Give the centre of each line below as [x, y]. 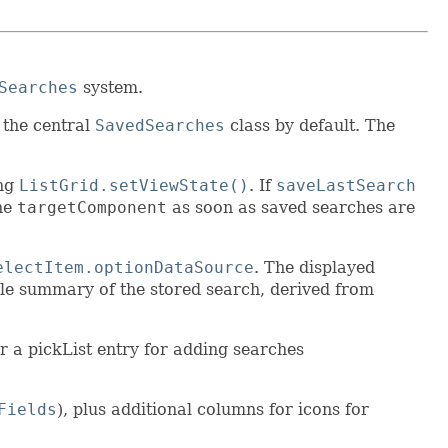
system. [110, 88]
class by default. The [310, 126]
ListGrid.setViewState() [134, 186]
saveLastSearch [346, 186]
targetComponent [92, 208]
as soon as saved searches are [291, 208]
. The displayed [314, 268]
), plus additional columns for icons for [213, 410]
